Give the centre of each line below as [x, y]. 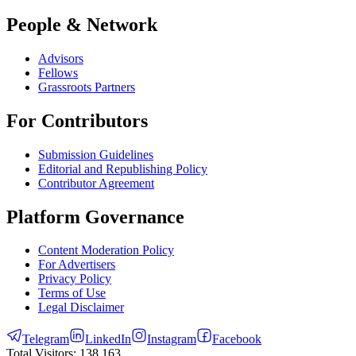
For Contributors [77, 120]
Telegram [46, 339]
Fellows [58, 72]
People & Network [82, 24]
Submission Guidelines [96, 154]
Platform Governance [95, 217]
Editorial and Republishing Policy [123, 168]
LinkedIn [108, 339]
